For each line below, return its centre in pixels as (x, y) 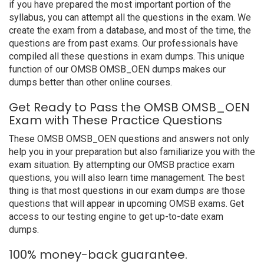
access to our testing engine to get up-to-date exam (116, 217)
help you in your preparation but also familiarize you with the (132, 152)
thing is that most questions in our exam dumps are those (127, 191)
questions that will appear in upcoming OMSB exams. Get (126, 204)
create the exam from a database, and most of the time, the (130, 30)
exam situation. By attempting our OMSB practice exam (122, 165)
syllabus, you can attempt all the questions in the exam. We (130, 17)
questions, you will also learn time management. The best (127, 178)
